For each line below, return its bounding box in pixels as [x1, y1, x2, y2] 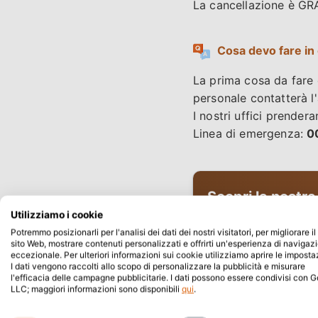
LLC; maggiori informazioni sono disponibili [11, 283, 182, 295]
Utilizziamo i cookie [11, 209, 103, 221]
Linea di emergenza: [193, 126, 307, 141]
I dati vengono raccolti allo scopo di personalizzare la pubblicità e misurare [11, 261, 305, 272]
